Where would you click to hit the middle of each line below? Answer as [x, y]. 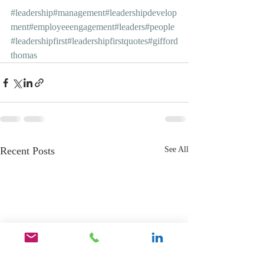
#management [79, 13]
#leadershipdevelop [141, 13]
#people [160, 27]
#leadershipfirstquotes [108, 41]
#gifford [163, 41]
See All [176, 149]
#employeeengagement [72, 27]
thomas [24, 55]
